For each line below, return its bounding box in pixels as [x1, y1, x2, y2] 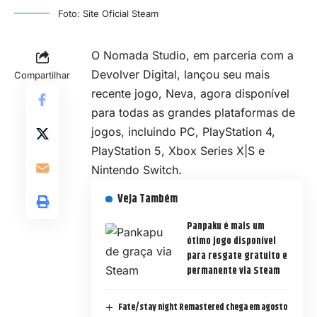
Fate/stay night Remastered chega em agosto [117, 300, 287, 315]
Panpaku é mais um [187, 219, 265, 235]
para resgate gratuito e [187, 248, 287, 265]
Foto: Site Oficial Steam [58, 8, 158, 20]
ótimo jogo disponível [187, 234, 276, 250]
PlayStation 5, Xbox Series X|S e [91, 144, 265, 158]
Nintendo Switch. [91, 163, 182, 178]
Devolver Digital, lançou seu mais [91, 67, 270, 82]
